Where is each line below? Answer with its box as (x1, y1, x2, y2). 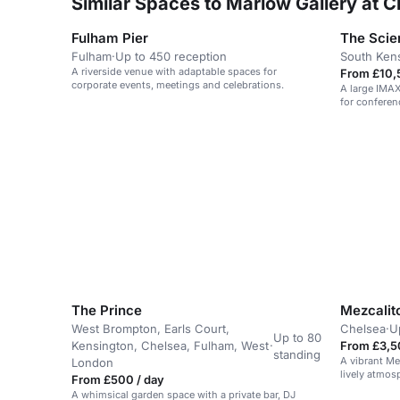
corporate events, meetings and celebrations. (71, 79, 284, 91)
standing (273, 346, 321, 362)
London (71, 355, 113, 371)
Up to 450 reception (115, 49, 227, 63)
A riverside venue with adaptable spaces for (71, 65, 277, 78)
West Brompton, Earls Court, (71, 321, 229, 337)
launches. (340, 109, 386, 121)
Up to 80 (273, 329, 322, 345)
